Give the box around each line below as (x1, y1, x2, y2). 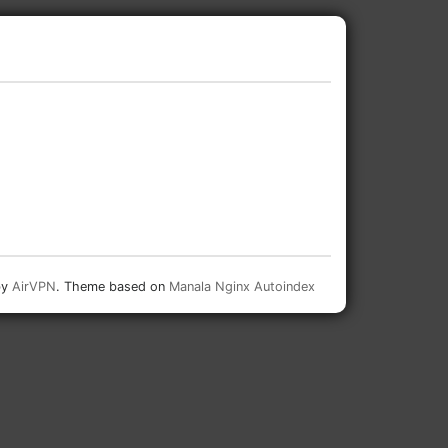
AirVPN (12, 279, 56, 294)
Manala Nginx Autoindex (169, 279, 315, 294)
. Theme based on (56, 279, 169, 294)
